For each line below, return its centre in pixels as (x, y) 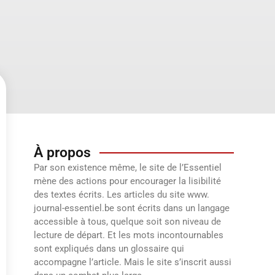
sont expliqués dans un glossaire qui (109, 249)
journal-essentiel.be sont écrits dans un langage (131, 208)
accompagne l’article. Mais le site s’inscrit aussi (132, 262)
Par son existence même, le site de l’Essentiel (127, 168)
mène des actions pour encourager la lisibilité (127, 181)
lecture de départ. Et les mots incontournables (128, 235)
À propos (62, 153)
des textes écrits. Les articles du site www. (121, 195)
